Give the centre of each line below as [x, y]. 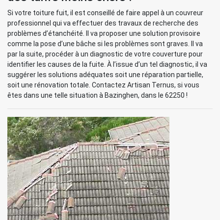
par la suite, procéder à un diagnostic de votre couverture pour [105, 54]
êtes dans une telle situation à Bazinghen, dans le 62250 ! [97, 95]
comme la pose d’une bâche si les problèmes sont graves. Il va [105, 44]
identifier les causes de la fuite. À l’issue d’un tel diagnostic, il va [107, 64]
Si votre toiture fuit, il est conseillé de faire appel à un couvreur [105, 13]
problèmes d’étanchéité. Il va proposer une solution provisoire [104, 33]
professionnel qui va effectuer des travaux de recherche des [103, 23]
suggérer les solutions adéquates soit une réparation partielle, [105, 75]
